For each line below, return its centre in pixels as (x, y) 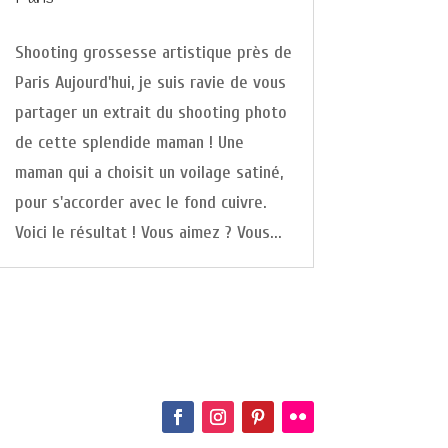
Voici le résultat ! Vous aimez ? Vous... (148, 232)
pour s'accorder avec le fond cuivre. (140, 202)
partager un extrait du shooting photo (150, 112)
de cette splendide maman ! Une (129, 142)
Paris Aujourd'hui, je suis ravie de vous (150, 82)
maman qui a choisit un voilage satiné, (148, 172)
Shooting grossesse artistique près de (153, 52)
